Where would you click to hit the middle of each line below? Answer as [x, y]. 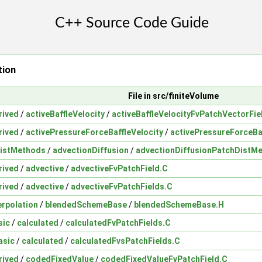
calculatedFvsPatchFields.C [125, 241]
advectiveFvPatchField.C [119, 168]
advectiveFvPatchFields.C [122, 186]
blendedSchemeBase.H [179, 204]
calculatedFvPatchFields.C [118, 223]
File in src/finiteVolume [173, 96]
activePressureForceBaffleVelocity [94, 132]
